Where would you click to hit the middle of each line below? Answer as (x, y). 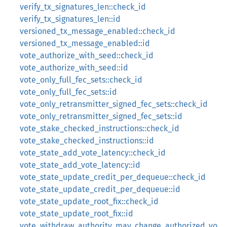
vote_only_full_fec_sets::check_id (81, 80)
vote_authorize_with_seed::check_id (87, 55)
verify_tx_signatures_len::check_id (83, 7)
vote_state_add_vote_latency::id (80, 165)
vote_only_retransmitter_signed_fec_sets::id (101, 116)
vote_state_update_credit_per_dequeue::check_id (113, 177)
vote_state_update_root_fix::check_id (89, 201)
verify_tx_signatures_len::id (70, 19)
